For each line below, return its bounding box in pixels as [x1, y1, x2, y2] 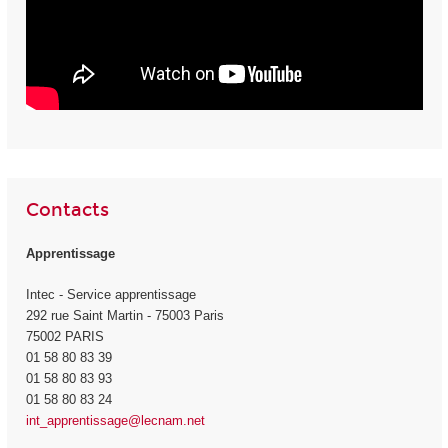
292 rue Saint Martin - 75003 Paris [25, 307, 224, 323]
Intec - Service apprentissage [25, 286, 196, 302]
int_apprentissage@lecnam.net [25, 412, 205, 428]
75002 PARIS [25, 328, 104, 344]
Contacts [25, 198, 109, 221]
